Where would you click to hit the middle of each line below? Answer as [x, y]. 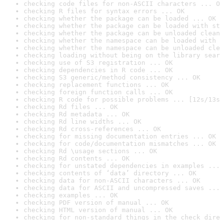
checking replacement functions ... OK [96, 85]
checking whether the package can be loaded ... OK [120, 18]
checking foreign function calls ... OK [98, 92]
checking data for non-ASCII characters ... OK [112, 180]
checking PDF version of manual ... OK [96, 203]
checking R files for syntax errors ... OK [104, 11]
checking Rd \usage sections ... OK [90, 151]
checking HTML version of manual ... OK [98, 210]
